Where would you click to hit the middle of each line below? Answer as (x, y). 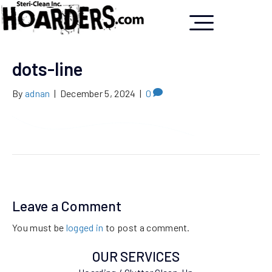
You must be (39, 228)
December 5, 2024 (98, 93)
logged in (85, 228)
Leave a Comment (67, 206)
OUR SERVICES (136, 257)
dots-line (47, 69)
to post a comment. (147, 228)
